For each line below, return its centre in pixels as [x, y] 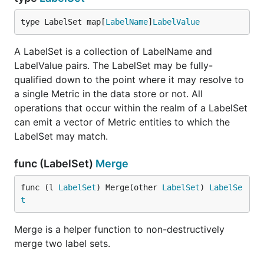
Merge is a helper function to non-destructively [119, 229]
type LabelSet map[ [63, 22]
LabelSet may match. [61, 136]
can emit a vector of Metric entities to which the [122, 122]
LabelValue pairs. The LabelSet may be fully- [113, 65]
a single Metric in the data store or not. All [108, 94]
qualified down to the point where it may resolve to [129, 80]
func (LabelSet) [55, 164]
